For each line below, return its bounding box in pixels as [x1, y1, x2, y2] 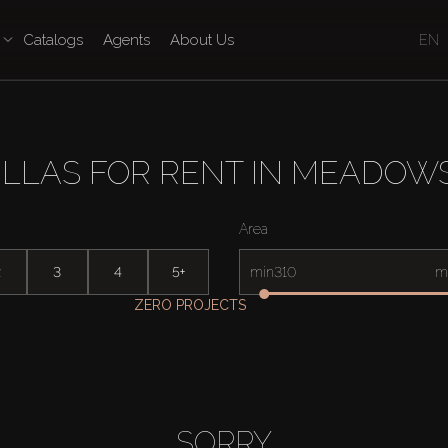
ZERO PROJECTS [133, 297, 246, 313]
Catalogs [22, 31, 83, 49]
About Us [169, 31, 234, 49]
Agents [102, 31, 150, 49]
